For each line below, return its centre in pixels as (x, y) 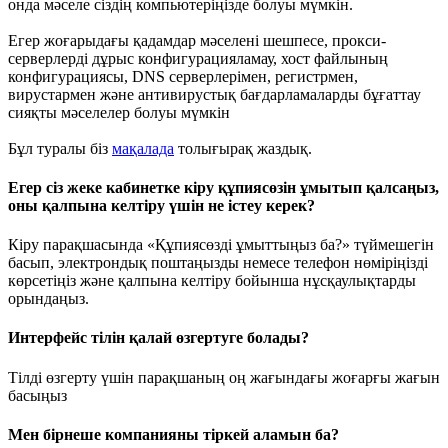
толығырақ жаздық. (243, 148)
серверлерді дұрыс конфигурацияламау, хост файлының (198, 58)
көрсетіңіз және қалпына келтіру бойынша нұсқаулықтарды (212, 281)
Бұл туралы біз (60, 148)
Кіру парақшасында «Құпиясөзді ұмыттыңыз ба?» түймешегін (221, 245)
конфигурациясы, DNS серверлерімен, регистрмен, (183, 76)
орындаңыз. (48, 299)
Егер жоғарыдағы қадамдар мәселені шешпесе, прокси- (197, 40)
